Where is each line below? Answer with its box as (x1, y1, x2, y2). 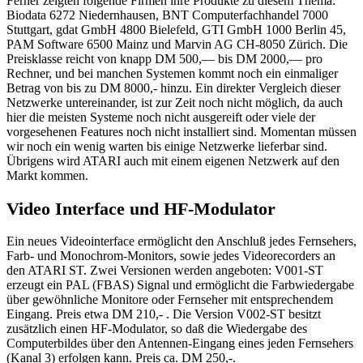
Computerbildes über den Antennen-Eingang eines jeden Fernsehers (6, 336, 353, 351)
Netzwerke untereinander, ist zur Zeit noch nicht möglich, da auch (6, 95, 343, 109)
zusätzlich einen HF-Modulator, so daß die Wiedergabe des (6, 322, 307, 336)
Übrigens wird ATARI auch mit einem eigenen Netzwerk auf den (6, 153, 340, 168)
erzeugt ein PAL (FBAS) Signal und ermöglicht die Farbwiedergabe (6, 278, 354, 293)
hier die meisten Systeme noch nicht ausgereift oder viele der (6, 109, 315, 124)
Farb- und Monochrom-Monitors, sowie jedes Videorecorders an (6, 249, 335, 263)
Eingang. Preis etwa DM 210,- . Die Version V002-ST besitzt (6, 307, 321, 322)
